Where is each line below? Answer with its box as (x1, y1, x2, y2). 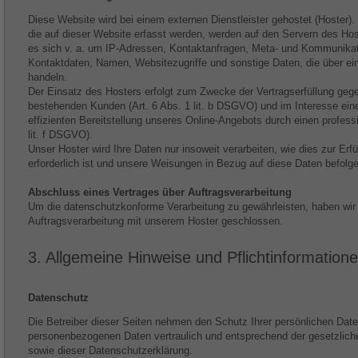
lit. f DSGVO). (28, 129, 93, 141)
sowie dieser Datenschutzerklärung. (28, 344, 193, 356)
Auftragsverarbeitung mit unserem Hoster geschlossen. (28, 215, 283, 227)
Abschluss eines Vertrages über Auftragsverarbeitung (28, 186, 292, 198)
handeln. (28, 71, 67, 83)
